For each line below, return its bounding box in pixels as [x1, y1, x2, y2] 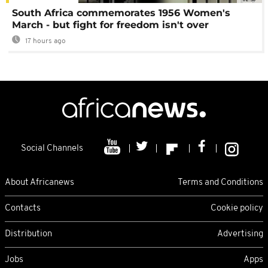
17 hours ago [23, 38, 66, 45]
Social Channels [21, 144, 83, 154]
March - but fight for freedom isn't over [12, 19, 209, 31]
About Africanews [5, 178, 74, 187]
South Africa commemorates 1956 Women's [12, 7, 230, 19]
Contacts [5, 203, 41, 213]
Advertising [217, 229, 263, 239]
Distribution [5, 229, 52, 239]
